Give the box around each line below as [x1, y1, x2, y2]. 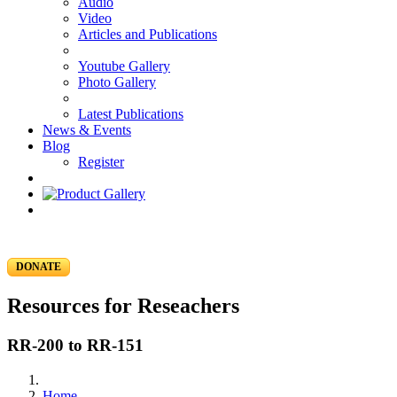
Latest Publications [78, 106, 183, 121]
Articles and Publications [78, 27, 217, 42]
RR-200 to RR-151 [7, 335, 144, 354]
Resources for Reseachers [7, 293, 239, 317]
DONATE [16, 261, 61, 273]
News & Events [43, 122, 131, 137]
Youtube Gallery [78, 58, 170, 74]
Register [78, 154, 124, 169]
